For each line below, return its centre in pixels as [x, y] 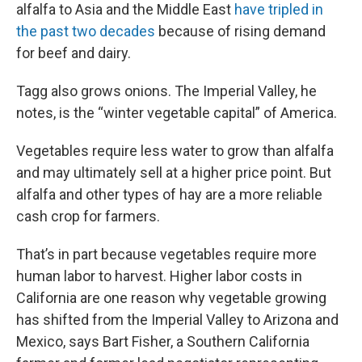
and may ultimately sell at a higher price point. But [174, 173]
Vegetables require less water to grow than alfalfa [175, 151]
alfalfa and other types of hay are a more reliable [169, 194]
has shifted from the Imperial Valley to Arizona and [177, 320]
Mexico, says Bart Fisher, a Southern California [163, 341]
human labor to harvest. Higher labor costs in [159, 276]
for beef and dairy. [74, 53]
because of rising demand [240, 31]
